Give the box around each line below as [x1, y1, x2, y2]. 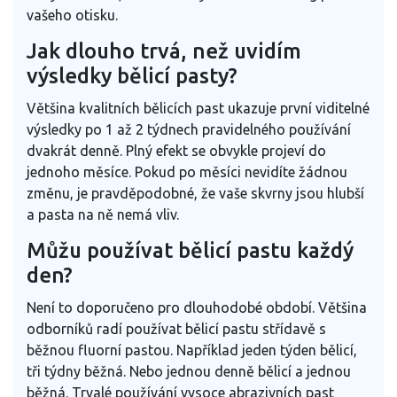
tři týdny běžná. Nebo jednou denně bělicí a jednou [27, 362, 351, 379]
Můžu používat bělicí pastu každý [27, 237, 354, 262]
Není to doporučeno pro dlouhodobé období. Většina [27, 299, 367, 315]
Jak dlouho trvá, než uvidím [27, 38, 301, 63]
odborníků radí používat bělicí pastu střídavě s [27, 320, 326, 337]
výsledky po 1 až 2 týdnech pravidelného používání [27, 121, 351, 137]
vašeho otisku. [27, 6, 118, 23]
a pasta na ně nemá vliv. [27, 206, 179, 222]
